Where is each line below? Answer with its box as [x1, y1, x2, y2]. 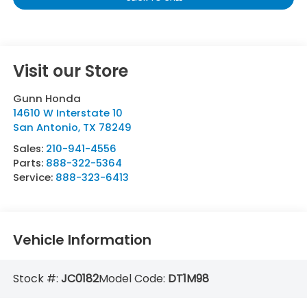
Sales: [12, 141, 46, 156]
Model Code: [98, 271, 168, 287]
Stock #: [12, 271, 61, 287]
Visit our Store [12, 60, 128, 83]
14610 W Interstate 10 [12, 106, 123, 121]
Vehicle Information [12, 230, 151, 249]
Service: [12, 170, 56, 185]
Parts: [12, 156, 46, 171]
